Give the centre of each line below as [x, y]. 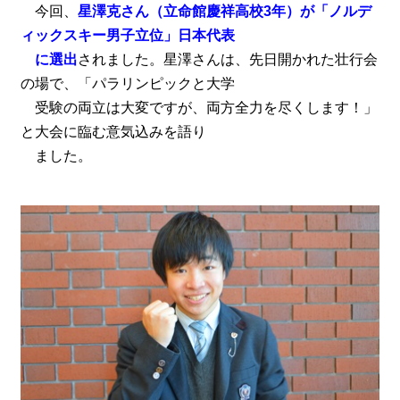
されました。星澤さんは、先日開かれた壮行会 [227, 60]
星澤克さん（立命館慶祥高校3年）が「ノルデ [224, 12]
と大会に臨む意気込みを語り [113, 132]
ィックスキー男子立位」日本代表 [127, 36]
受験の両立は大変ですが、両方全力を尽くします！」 [199, 108]
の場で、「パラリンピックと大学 [127, 84]
